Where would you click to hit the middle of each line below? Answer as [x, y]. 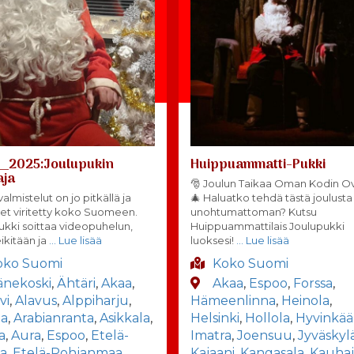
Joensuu [265, 335]
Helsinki [215, 318]
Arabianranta [54, 318]
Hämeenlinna [233, 300]
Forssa [313, 283]
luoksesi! [213, 240]
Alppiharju [96, 300]
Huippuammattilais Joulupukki [268, 226]
